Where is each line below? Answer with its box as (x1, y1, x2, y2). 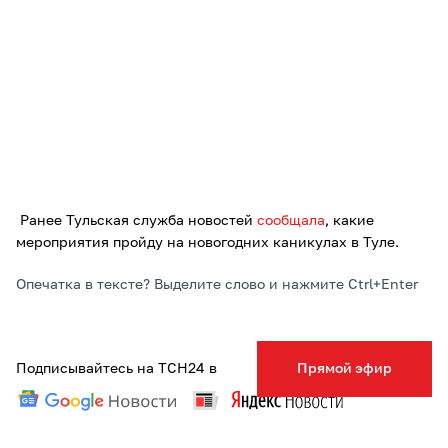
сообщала (257, 214, 325, 228)
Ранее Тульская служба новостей (16, 214, 257, 228)
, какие (325, 214, 374, 228)
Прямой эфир (297, 362, 392, 376)
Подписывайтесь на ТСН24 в (16, 362, 217, 376)
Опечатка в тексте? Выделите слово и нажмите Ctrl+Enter (16, 278, 418, 292)
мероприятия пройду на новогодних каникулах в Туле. (16, 236, 399, 250)
